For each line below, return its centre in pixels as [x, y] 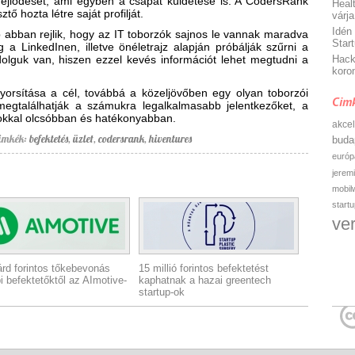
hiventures [170, 139]
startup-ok [161, 292]
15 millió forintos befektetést [203, 268]
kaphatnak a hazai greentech [204, 280]
